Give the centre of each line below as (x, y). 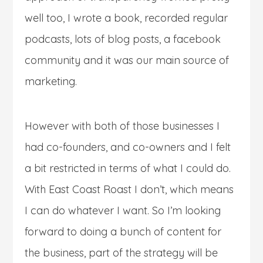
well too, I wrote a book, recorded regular (127, 18)
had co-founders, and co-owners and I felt (128, 147)
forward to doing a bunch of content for (123, 231)
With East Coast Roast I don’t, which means (129, 189)
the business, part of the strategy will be (122, 252)
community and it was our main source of (127, 60)
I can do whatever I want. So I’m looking (123, 210)
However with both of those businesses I (122, 126)
